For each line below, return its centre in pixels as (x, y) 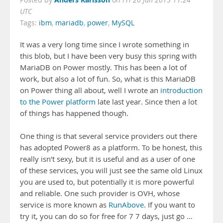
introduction (181, 90)
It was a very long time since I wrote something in (105, 45)
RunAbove (126, 205)
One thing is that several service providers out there (109, 136)
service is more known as (64, 205)
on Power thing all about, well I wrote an (90, 90)
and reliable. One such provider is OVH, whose (100, 193)
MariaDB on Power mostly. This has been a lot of (103, 67)
